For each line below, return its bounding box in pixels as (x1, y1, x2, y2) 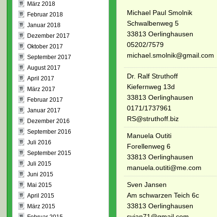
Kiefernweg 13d (126, 82, 175, 91)
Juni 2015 (27, 171, 53, 178)
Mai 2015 (27, 182, 52, 188)
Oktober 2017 (27, 43, 63, 50)
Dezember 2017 (27, 32, 70, 39)
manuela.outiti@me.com (126, 163, 201, 171)
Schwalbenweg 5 (126, 19, 179, 27)
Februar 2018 (27, 11, 63, 18)
